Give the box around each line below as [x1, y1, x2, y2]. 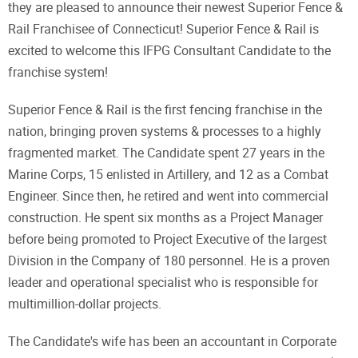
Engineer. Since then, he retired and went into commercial [8, 187, 328, 205]
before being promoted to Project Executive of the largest [8, 230, 327, 249]
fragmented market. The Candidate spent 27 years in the [8, 144, 324, 162]
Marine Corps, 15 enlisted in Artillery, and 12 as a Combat [8, 165, 328, 184]
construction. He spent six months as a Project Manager [8, 209, 323, 227]
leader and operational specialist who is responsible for [8, 273, 318, 292]
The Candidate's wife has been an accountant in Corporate [8, 332, 336, 351]
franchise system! [8, 63, 108, 82]
